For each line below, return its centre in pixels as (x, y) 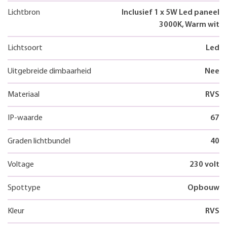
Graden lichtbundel (39, 141)
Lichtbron (24, 12)
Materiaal (24, 94)
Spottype (24, 188)
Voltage (21, 164)
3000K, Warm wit (189, 25)
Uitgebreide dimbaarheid (49, 71)
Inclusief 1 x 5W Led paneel (171, 12)
